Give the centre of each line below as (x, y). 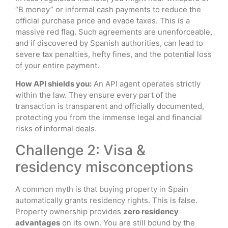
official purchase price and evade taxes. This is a (103, 20)
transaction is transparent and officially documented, (110, 106)
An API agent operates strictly (146, 84)
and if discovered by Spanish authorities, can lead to (109, 43)
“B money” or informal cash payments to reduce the (108, 9)
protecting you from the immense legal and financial (109, 118)
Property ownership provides (69, 211)
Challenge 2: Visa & (80, 150)
